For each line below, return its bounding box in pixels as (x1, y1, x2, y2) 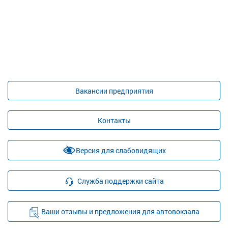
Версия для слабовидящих (75, 145, 166, 155)
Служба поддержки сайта (77, 176, 164, 186)
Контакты (97, 115, 131, 125)
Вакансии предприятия (75, 85, 153, 96)
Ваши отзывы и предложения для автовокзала (41, 207, 199, 216)
